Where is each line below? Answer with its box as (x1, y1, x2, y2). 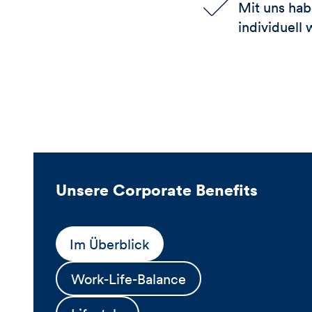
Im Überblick (70, 235, 150, 253)
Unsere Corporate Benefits (56, 179, 258, 200)
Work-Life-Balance (71, 270, 186, 288)
